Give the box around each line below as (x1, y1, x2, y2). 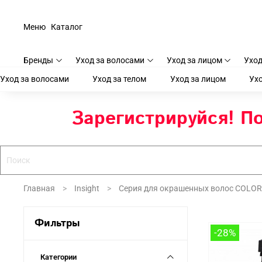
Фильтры (34, 215, 80, 231)
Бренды (23, 55, 53, 65)
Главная (23, 184, 55, 194)
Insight (74, 184, 99, 194)
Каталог (51, 22, 82, 32)
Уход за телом (92, 74, 147, 84)
